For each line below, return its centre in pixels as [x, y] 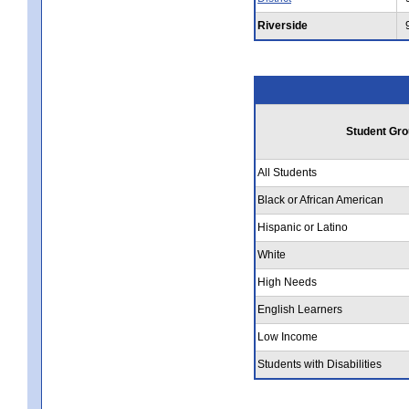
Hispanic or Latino [303, 227]
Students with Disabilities [320, 364]
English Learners [300, 309]
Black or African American [320, 199]
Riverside [283, 25]
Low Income [288, 336]
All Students [287, 172]
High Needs [287, 282]
